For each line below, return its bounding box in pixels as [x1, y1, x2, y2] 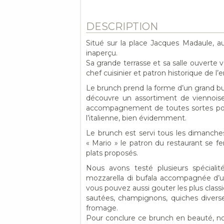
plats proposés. [86, 148, 138, 157]
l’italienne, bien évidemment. [86, 113, 186, 122]
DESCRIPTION [86, 20, 158, 32]
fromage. [86, 203, 118, 212]
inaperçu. [86, 48, 117, 57]
